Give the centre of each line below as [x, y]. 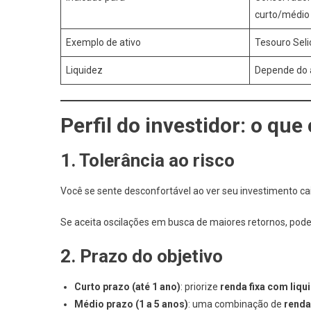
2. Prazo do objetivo [142, 256]
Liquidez [84, 70]
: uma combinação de [236, 304]
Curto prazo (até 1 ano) [127, 287]
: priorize [200, 287]
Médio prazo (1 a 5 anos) [131, 304]
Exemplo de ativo [103, 42]
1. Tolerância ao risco [148, 160]
